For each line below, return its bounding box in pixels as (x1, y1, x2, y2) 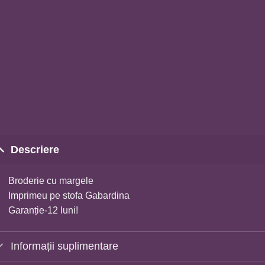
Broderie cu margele (8, 176, 94, 186)
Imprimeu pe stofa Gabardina (8, 190, 130, 201)
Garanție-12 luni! (8, 205, 79, 216)
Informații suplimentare (10, 240, 118, 253)
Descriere (10, 143, 59, 156)
